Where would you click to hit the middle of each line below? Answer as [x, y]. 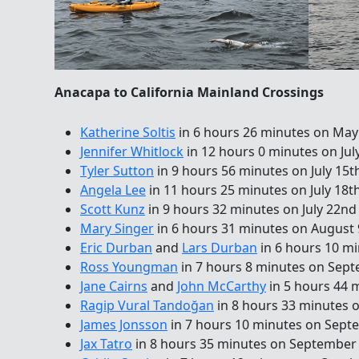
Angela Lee [113, 190]
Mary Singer [117, 229]
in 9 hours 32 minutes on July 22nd [251, 210]
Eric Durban [116, 248]
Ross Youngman [129, 267]
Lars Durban [220, 248]
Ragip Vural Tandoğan [147, 306]
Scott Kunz [113, 210]
